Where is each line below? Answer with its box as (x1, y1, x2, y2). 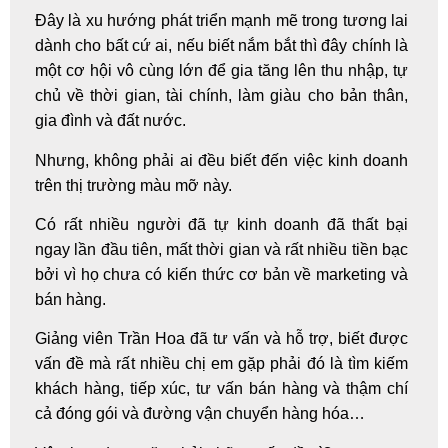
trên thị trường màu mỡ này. (35, 176, 232, 194)
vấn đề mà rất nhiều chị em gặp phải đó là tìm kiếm (35, 355, 408, 373)
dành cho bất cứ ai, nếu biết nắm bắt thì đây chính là (35, 37, 408, 55)
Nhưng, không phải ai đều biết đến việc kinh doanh (35, 151, 408, 169)
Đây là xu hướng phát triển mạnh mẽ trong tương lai (35, 12, 408, 30)
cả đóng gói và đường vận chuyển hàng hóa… (35, 405, 365, 423)
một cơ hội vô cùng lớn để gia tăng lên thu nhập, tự (35, 62, 408, 80)
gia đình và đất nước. (35, 112, 186, 130)
